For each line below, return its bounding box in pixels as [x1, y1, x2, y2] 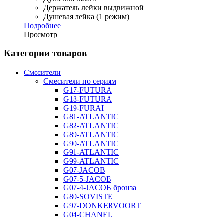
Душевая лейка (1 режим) [43, 12, 129, 21]
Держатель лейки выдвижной [43, 3, 144, 12]
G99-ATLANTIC [63, 156, 119, 165]
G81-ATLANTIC [63, 112, 119, 121]
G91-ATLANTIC [63, 147, 119, 156]
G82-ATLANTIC [63, 121, 119, 130]
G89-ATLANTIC [63, 130, 119, 139]
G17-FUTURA [63, 85, 112, 94]
